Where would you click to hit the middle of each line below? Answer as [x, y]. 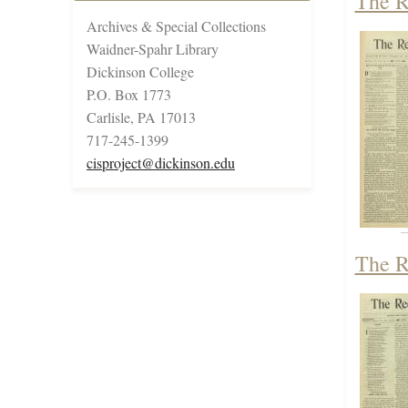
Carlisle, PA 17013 [141, 117]
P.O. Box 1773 [129, 95]
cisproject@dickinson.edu [161, 163]
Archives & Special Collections [176, 26]
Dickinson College [140, 72]
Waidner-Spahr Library [153, 49]
